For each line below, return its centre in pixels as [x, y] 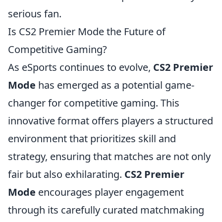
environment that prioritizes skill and [92, 139]
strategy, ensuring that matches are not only [109, 156]
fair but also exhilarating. [66, 174]
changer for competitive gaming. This [94, 103]
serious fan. [35, 14]
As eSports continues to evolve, [81, 67]
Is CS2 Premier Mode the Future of [87, 31]
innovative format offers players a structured [111, 121]
